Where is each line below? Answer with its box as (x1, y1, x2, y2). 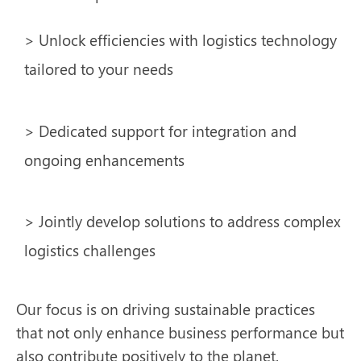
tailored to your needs (24, 57, 173, 79)
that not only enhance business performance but (16, 322, 344, 343)
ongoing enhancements (24, 148, 185, 170)
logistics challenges (24, 239, 156, 261)
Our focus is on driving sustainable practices (16, 298, 315, 320)
